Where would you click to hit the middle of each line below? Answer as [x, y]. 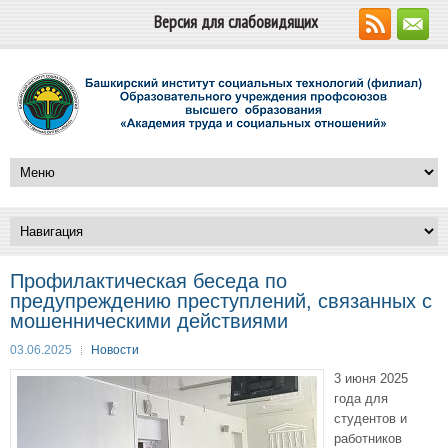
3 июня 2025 [371, 378]
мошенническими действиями [149, 321]
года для [361, 398]
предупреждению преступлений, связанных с [221, 301]
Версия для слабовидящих [236, 22]
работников [368, 438]
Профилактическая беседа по [148, 281]
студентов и [370, 418]
